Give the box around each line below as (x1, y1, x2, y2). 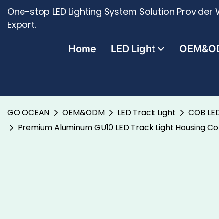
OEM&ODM (62, 107, 105, 118)
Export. (7, 19, 36, 31)
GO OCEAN (7, 107, 49, 118)
